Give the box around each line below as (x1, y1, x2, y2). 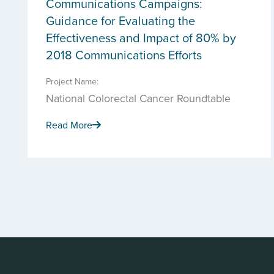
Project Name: (46, 75, 98, 87)
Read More (46, 118, 92, 131)
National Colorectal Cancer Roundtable (46, 91, 231, 106)
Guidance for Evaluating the (46, 12, 195, 29)
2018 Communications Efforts (46, 46, 202, 64)
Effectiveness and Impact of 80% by (46, 29, 236, 46)
